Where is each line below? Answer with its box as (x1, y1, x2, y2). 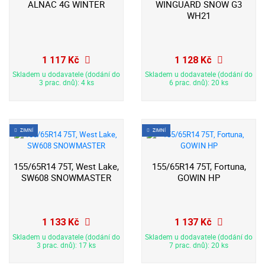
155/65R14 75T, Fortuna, (151, 161, 246, 173)
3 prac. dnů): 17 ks (37, 240, 96, 250)
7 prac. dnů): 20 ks (169, 240, 228, 250)
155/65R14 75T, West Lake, (14, 161, 119, 173)
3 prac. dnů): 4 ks (38, 77, 94, 88)
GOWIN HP (177, 172, 220, 184)
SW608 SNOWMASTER (21, 172, 111, 184)
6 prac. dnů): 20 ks (169, 77, 228, 88)
